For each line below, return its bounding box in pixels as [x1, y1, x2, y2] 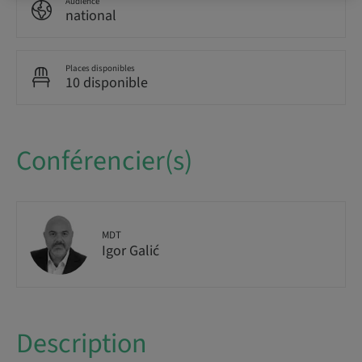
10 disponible [65, 73, 148, 93]
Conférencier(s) [16, 141, 192, 181]
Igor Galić [102, 241, 159, 261]
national [65, 6, 116, 26]
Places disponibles [65, 62, 135, 74]
